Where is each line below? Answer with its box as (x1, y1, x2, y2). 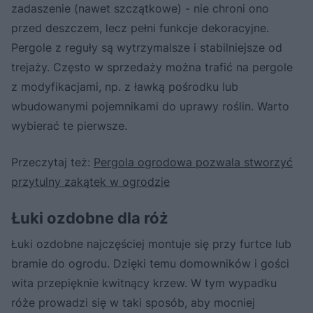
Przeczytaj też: (11, 154, 94, 169)
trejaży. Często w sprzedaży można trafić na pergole (11, 59, 293, 74)
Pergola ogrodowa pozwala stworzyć (94, 154, 293, 169)
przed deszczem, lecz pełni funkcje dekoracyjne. (11, 20, 269, 35)
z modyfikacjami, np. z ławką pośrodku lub (11, 79, 238, 94)
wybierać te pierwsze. (11, 118, 127, 133)
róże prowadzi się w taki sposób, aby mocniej (11, 295, 255, 310)
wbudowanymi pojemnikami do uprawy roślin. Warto (11, 99, 289, 113)
